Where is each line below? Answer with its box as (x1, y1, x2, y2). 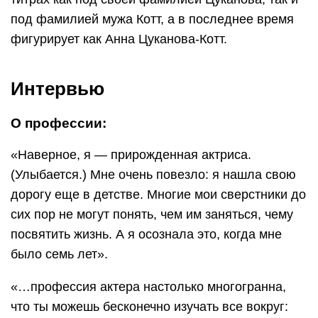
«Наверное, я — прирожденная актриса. (11, 147, 251, 162)
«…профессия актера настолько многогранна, (11, 279, 286, 294)
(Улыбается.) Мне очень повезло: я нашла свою (11, 167, 296, 182)
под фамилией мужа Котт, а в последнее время (11, 11, 294, 26)
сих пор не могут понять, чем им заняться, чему (11, 207, 293, 221)
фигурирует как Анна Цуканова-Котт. (11, 31, 227, 46)
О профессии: (11, 115, 106, 131)
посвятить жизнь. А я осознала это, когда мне (11, 226, 282, 241)
